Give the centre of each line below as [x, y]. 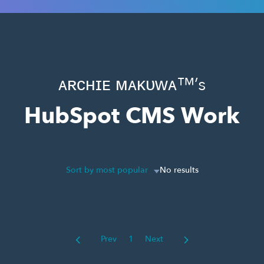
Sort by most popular [107, 170]
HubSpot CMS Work [132, 116]
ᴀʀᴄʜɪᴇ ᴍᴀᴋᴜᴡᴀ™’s [132, 85]
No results [179, 170]
